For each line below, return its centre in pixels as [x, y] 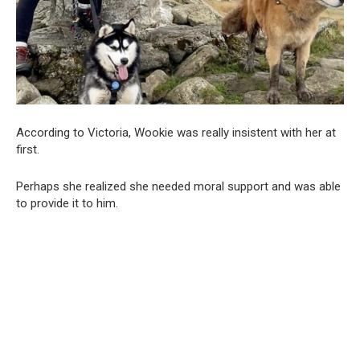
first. [28, 149]
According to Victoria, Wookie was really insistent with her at [176, 132]
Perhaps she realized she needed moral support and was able [178, 186]
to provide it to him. [67, 203]
